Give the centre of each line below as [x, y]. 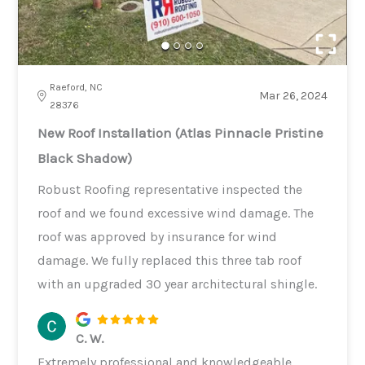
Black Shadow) [85, 158]
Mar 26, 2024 [293, 95]
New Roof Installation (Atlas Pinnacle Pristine [181, 132]
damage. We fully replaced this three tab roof [170, 260]
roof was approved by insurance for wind [158, 236]
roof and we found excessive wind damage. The [176, 213]
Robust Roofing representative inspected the [170, 189]
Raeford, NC [77, 87]
